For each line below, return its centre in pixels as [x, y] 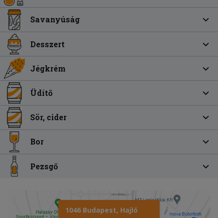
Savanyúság [55, 19]
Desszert [48, 44]
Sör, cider [49, 117]
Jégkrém [48, 68]
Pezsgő [44, 166]
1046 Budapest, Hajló [101, 210]
